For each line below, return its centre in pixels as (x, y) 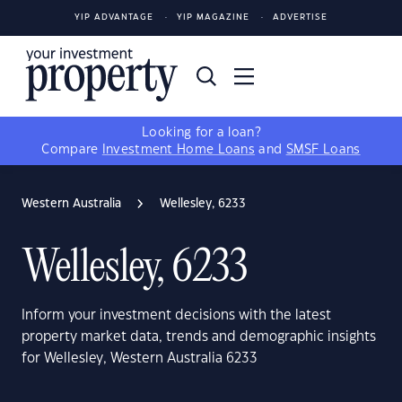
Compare (72, 150)
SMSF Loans (323, 150)
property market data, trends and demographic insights (199, 337)
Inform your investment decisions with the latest (176, 315)
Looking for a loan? (201, 133)
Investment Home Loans (179, 150)
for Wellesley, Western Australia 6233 (140, 358)
